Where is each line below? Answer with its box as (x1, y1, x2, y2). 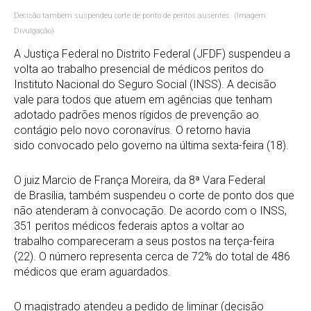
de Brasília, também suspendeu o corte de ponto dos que (14, 189, 294, 203)
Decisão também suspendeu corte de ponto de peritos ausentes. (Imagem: (14, 11, 267, 21)
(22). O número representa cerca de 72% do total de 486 (14, 250, 290, 264)
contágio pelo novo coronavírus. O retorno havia (14, 124, 251, 137)
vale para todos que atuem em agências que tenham (14, 93, 272, 107)
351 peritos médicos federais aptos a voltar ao (14, 219, 244, 233)
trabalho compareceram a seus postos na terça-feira (14, 235, 274, 249)
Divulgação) (14, 26, 54, 36)
